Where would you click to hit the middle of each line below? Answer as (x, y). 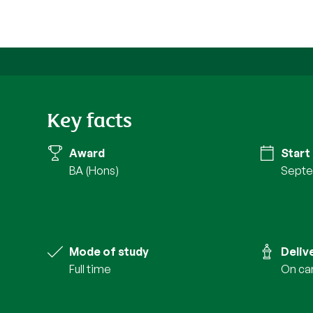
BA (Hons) (94, 171)
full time (93, 269)
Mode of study (109, 252)
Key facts (90, 119)
